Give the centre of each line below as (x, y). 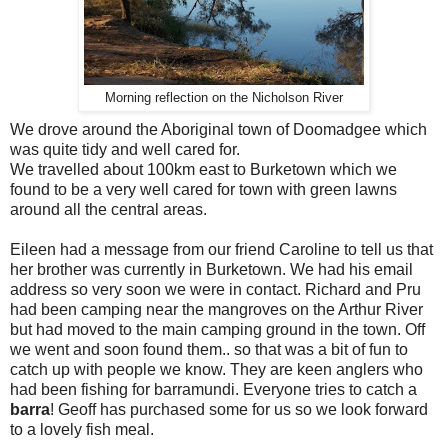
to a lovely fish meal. (82, 429)
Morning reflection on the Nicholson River (224, 97)
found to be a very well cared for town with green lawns (203, 189)
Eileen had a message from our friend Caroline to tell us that (221, 249)
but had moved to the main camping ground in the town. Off (217, 329)
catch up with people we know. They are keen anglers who (216, 369)
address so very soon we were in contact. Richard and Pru (215, 289)
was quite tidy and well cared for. (125, 149)
